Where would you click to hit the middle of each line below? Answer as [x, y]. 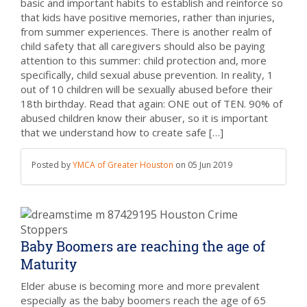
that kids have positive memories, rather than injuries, [148, 17]
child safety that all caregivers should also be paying [143, 46]
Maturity [49, 264]
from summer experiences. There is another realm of [146, 32]
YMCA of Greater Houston [124, 165]
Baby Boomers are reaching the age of [143, 246]
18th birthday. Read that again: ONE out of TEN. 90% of [151, 103]
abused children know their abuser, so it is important [144, 118]
